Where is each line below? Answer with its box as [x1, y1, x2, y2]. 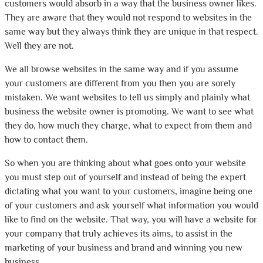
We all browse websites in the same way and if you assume [5, 64, 238, 75]
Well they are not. [5, 41, 74, 51]
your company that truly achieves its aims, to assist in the [5, 228, 232, 239]
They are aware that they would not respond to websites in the [5, 12, 252, 23]
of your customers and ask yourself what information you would [5, 200, 258, 211]
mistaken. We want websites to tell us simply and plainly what [5, 92, 250, 103]
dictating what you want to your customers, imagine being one [5, 186, 252, 197]
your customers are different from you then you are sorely [5, 78, 235, 89]
